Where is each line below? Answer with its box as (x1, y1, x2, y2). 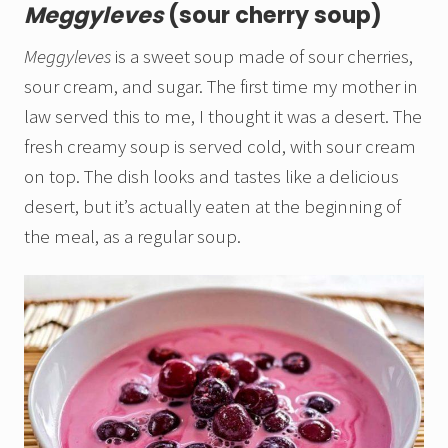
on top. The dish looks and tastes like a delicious (24, 164, 399, 189)
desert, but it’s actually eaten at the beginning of (24, 194, 401, 219)
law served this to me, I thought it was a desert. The (24, 104, 422, 129)
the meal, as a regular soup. (24, 224, 241, 249)
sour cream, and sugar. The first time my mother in (24, 74, 418, 99)
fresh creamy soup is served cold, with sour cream (24, 134, 416, 159)
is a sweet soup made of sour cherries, (111, 44, 413, 69)
